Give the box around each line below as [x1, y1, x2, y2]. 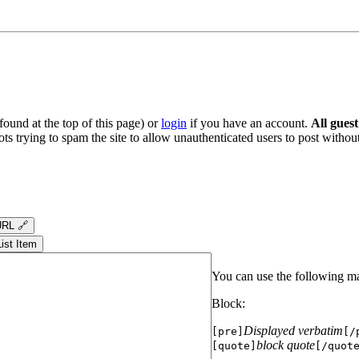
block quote [256, 337, 315, 352]
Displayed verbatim [244, 323, 343, 337]
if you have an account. [187, 115, 311, 130]
